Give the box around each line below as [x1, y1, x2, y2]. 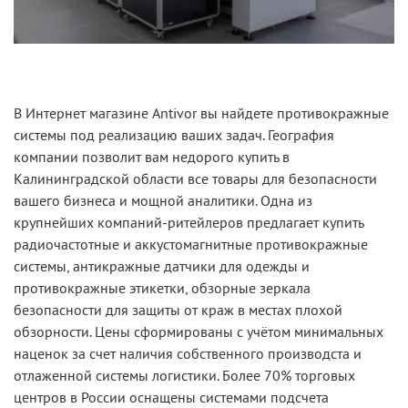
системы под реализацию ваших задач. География [14, 125, 334, 144]
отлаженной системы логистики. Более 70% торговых [14, 365, 355, 384]
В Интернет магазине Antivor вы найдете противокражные [14, 103, 389, 122]
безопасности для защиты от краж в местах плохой [14, 300, 342, 319]
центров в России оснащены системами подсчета [14, 387, 329, 406]
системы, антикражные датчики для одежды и [14, 256, 310, 275]
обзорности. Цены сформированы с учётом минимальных [14, 321, 383, 341]
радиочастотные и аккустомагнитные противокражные [14, 234, 368, 253]
